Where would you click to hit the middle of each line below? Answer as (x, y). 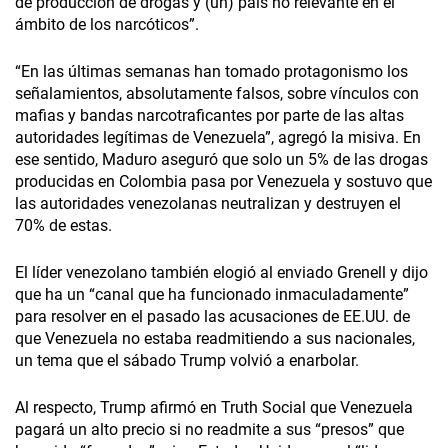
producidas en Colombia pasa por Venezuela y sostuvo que (223, 182)
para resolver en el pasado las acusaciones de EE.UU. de (212, 317)
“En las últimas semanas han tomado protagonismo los (211, 72)
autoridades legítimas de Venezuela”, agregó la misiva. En (218, 138)
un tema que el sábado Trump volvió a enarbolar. (187, 361)
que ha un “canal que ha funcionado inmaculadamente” (212, 295)
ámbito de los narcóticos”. (107, 25)
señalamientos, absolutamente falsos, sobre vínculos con (217, 94)
